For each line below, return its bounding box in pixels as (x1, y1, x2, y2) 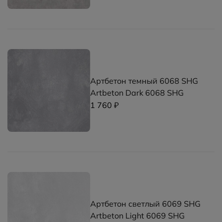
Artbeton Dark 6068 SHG (90, 87, 184, 98)
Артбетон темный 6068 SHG (90, 75, 199, 86)
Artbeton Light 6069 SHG (90, 210, 185, 221)
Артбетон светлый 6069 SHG (90, 198, 201, 209)
